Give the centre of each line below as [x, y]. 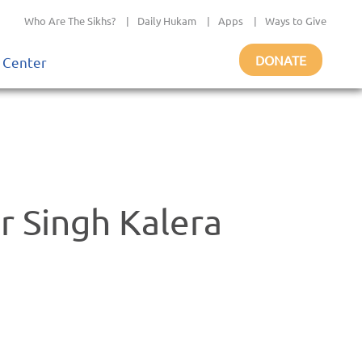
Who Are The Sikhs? [70, 21]
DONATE [281, 60]
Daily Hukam [167, 21]
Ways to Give [296, 21]
